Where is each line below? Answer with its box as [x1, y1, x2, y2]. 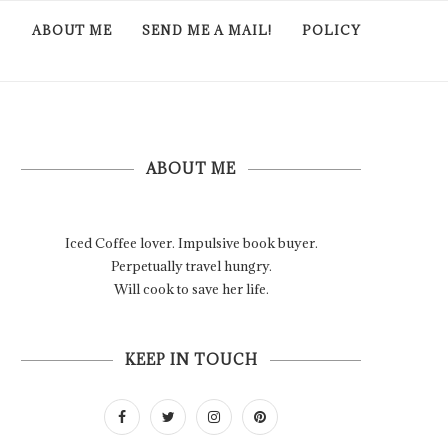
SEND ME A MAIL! [142, 22, 272, 38]
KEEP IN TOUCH [124, 350, 258, 369]
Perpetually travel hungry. [110, 257, 272, 275]
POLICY [302, 22, 361, 38]
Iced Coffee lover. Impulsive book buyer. [64, 234, 318, 252]
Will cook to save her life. [113, 280, 269, 298]
